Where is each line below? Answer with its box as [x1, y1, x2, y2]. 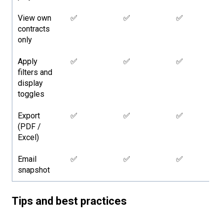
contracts [18, 24, 50, 34]
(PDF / [18, 122, 41, 132]
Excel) [18, 133, 39, 143]
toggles [18, 89, 45, 99]
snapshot [18, 165, 50, 175]
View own [18, 13, 52, 23]
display [18, 78, 43, 88]
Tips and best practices [12, 194, 127, 207]
